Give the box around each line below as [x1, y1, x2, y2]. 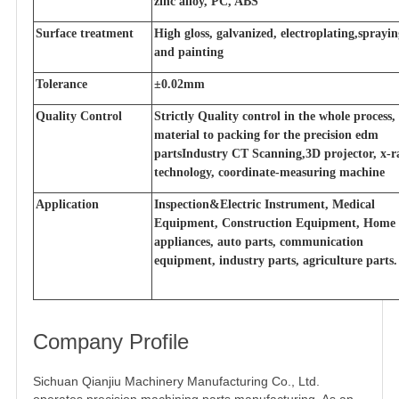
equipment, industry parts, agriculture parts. [154, 253, 397, 267]
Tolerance [36, 77, 87, 91]
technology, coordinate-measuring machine [154, 165, 385, 179]
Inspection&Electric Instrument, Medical [154, 197, 375, 211]
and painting [154, 45, 224, 59]
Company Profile [33, 329, 189, 354]
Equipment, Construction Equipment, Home [154, 216, 395, 230]
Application [36, 197, 99, 211]
